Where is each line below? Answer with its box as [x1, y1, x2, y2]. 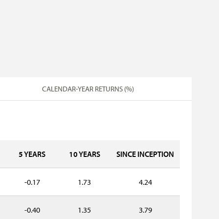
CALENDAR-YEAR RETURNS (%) [42, 84, 134, 93]
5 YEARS [19, 149, 45, 159]
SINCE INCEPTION [116, 149, 174, 159]
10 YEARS [68, 149, 100, 159]
